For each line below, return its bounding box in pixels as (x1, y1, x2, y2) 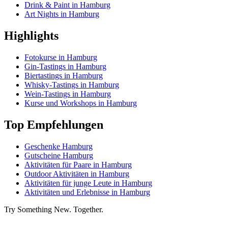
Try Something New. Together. (4, 205, 103, 214)
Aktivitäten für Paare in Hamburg (24, 160, 132, 169)
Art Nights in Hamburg (24, 10, 99, 19)
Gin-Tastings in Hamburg (24, 62, 106, 71)
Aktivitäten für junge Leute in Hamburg (24, 178, 152, 187)
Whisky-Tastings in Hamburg (24, 80, 119, 90)
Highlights (4, 29, 59, 43)
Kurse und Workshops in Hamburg (24, 99, 137, 108)
